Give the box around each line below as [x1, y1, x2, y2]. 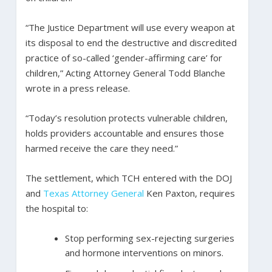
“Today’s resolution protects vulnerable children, [25, 111, 228, 124]
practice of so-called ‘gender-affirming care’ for [25, 51, 222, 64]
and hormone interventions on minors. [64, 246, 223, 259]
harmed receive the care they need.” [25, 141, 178, 154]
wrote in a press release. [25, 81, 130, 94]
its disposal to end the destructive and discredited [25, 36, 237, 49]
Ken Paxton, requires [143, 186, 235, 199]
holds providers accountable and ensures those [25, 126, 224, 139]
